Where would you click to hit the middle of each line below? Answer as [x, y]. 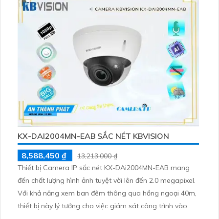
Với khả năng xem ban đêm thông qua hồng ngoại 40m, [107, 193]
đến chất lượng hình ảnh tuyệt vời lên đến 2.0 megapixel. [107, 181]
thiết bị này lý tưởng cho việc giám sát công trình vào [102, 206]
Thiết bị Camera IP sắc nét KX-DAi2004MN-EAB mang [104, 168]
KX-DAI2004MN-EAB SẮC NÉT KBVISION [93, 136]
